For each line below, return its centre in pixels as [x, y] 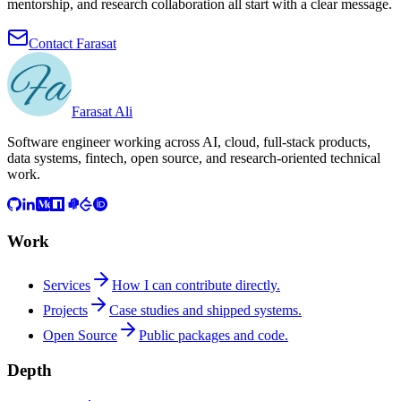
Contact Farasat [73, 44]
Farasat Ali [102, 112]
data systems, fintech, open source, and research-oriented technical [194, 158]
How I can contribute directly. [196, 285]
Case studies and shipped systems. [205, 310]
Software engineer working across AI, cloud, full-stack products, [189, 142]
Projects [65, 310]
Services [67, 285]
